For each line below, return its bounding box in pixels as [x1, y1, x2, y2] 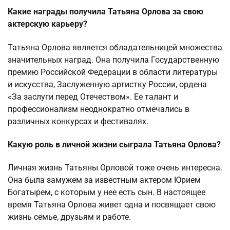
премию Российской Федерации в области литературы [8, 67, 218, 77]
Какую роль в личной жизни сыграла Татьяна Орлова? [8, 139, 221, 149]
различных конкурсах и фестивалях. [8, 116, 148, 126]
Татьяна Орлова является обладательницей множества [8, 42, 222, 52]
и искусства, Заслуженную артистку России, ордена [8, 79, 207, 89]
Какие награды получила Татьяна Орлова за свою [8, 7, 203, 17]
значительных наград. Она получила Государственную [8, 54, 219, 65]
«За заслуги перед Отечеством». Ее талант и [8, 91, 178, 102]
